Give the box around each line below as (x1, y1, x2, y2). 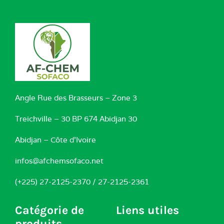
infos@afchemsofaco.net (14, 155, 103, 165)
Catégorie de (14, 203, 84, 217)
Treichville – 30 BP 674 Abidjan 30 (14, 113, 137, 123)
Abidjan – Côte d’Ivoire (14, 134, 96, 144)
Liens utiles (115, 203, 179, 217)
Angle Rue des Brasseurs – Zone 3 (14, 92, 137, 102)
